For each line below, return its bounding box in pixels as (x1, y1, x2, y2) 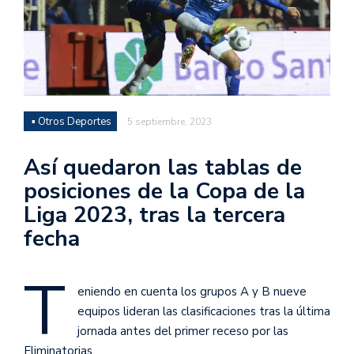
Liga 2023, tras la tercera (24, 199, 285, 230)
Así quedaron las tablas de (24, 152, 302, 183)
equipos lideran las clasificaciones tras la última (77, 303, 330, 319)
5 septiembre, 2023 (127, 115, 212, 128)
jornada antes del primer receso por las (77, 322, 288, 339)
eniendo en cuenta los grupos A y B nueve (77, 283, 307, 299)
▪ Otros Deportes (32, 114, 111, 129)
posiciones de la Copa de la (24, 175, 305, 206)
